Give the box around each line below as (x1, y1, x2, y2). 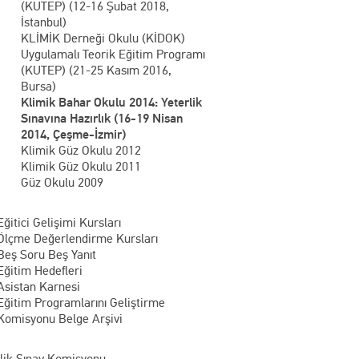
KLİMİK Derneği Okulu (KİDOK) (21, 30, 185, 46)
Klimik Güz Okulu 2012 (21, 142, 141, 158)
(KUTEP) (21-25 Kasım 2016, (21, 62, 171, 78)
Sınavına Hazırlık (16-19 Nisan (21, 110, 183, 127)
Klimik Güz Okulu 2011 (21, 158, 141, 174)
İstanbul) (21, 14, 67, 30)
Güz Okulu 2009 (21, 174, 103, 190)
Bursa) (21, 78, 56, 94)
